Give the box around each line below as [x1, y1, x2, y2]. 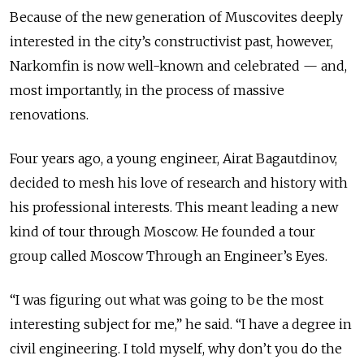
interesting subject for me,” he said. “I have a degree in [10, 315, 352, 332]
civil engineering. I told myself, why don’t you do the [10, 340, 342, 357]
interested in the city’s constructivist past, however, [10, 32, 333, 50]
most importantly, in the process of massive [10, 81, 284, 98]
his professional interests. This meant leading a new [10, 198, 338, 215]
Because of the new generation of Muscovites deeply [10, 8, 343, 25]
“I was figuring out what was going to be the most [10, 291, 323, 308]
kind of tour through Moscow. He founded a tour [10, 223, 315, 240]
